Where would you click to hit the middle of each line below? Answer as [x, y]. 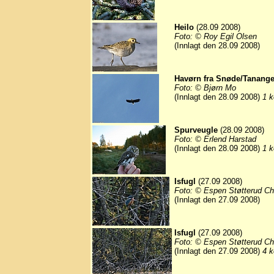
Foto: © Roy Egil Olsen [216, 37]
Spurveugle [196, 130]
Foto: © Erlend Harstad [215, 139]
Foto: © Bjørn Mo [205, 88]
